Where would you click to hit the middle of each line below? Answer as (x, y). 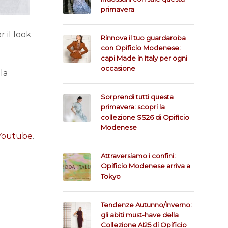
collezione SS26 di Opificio (145, 117)
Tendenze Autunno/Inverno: (146, 205)
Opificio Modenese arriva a (145, 166)
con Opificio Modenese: (140, 48)
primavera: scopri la (133, 107)
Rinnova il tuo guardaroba (143, 38)
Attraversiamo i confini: (138, 156)
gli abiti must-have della (139, 215)
